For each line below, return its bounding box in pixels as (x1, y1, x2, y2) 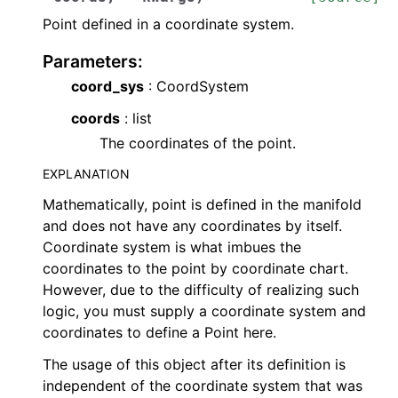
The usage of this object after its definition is (43, 355, 346, 373)
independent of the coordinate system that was (43, 377, 362, 394)
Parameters (43, 51, 138, 72)
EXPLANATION (43, 166, 130, 181)
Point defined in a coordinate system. (43, 15, 294, 33)
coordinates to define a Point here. (43, 323, 276, 341)
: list (120, 109, 152, 127)
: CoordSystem (144, 77, 249, 95)
